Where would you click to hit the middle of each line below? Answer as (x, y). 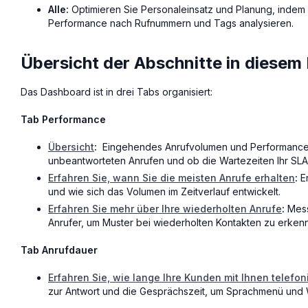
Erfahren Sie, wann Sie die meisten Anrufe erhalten (172, 177)
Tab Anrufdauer (59, 250)
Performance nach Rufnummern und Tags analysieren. (171, 23)
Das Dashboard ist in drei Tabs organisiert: (117, 92)
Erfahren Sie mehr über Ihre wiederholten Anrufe (165, 208)
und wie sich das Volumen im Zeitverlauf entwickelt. (164, 191)
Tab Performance (63, 120)
